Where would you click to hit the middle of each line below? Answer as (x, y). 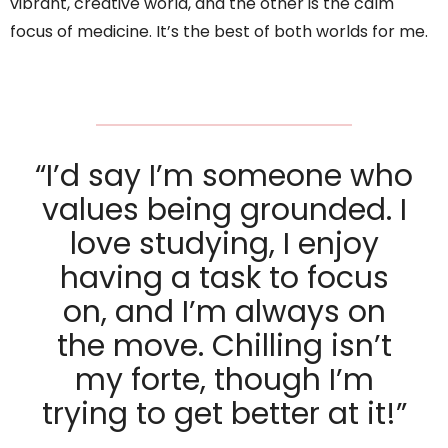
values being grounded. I (224, 209)
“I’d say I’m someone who (224, 175)
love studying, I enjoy (224, 243)
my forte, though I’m (224, 379)
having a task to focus (224, 277)
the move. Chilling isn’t (224, 345)
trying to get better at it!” (224, 413)
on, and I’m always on (224, 311)
